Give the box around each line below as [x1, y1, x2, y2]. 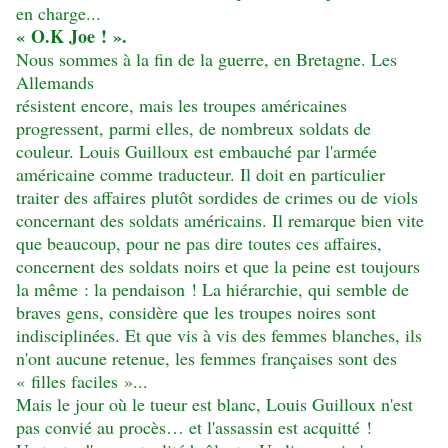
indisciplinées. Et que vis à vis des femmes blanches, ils [16, 323, 422, 348]
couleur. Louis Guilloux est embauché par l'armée [16, 139, 377, 164]
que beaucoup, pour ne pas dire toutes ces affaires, [16, 231, 382, 256]
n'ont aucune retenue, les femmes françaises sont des [16, 346, 397, 371]
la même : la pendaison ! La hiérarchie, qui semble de [16, 277, 409, 302]
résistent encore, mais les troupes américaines [16, 93, 347, 118]
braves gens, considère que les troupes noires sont [16, 300, 376, 325]
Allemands [16, 70, 94, 95]
